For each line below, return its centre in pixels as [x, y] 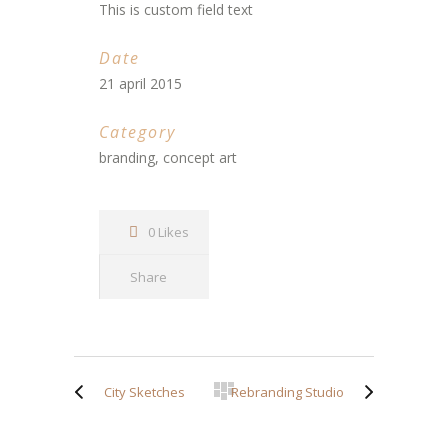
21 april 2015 [140, 83]
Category [137, 132]
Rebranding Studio [287, 392]
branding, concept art [168, 157]
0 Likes [168, 232]
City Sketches [144, 392]
